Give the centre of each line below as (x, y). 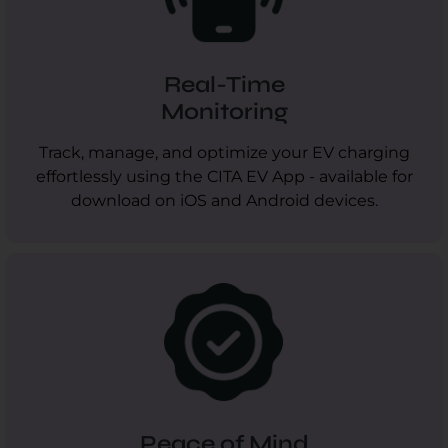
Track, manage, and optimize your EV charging (224, 152)
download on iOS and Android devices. (224, 200)
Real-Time (224, 84)
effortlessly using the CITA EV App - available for (224, 176)
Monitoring (224, 111)
